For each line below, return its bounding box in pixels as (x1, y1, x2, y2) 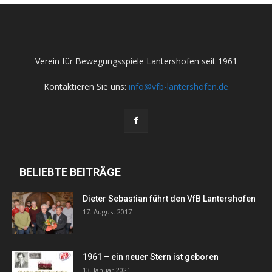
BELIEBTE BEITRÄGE (19, 165, 121, 178)
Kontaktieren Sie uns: (44, 80, 129, 92)
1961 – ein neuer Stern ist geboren (83, 251, 219, 262)
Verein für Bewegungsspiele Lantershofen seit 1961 (35, 55, 237, 67)
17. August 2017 (83, 206, 132, 216)
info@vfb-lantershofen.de (129, 80, 228, 92)
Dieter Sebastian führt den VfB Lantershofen (83, 193, 256, 203)
